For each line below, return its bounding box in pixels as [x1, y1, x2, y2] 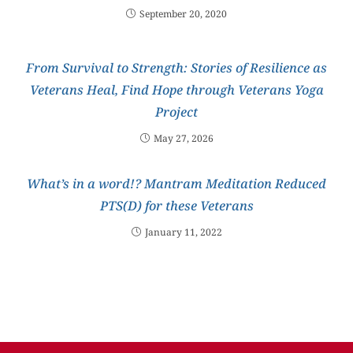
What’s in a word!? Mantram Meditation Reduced [27, 174, 326, 192]
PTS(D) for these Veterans [99, 196, 254, 214]
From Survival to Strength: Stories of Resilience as [26, 58, 327, 76]
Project [155, 102, 198, 121]
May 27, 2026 [153, 131, 214, 145]
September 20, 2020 [139, 6, 227, 20]
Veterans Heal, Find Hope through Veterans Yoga [29, 80, 324, 98]
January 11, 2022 [144, 225, 222, 239]
